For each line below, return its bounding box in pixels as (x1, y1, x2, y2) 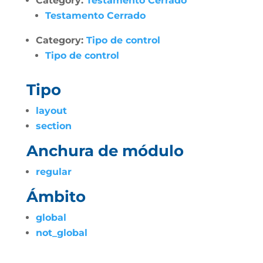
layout (35, 105, 67, 116)
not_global (35, 227, 87, 238)
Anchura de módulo (26, 141, 184, 160)
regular (35, 166, 72, 177)
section (35, 120, 72, 131)
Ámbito (26, 187, 86, 206)
